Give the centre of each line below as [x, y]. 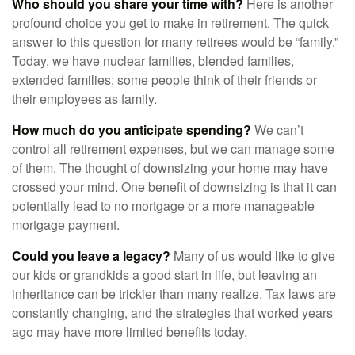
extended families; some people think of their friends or [164, 80]
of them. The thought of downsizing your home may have [170, 168]
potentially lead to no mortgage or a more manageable [163, 206]
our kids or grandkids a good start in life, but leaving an [164, 275]
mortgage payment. [66, 225]
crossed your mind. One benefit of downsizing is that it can [174, 187]
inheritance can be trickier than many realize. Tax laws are [174, 294]
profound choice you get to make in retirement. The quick [170, 23]
